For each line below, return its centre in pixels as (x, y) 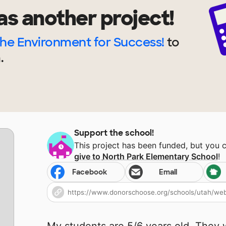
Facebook (90, 172)
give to (89, 157)
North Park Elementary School (160, 157)
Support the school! (114, 133)
